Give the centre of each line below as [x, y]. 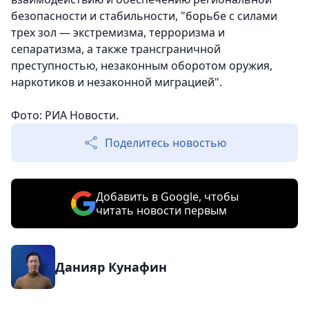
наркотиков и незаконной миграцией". [117, 82]
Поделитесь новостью [166, 143]
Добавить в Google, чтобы [167, 197]
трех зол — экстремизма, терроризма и [118, 33]
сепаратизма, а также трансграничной [116, 49]
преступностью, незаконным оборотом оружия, [142, 66]
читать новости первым [161, 211]
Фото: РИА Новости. [65, 116]
